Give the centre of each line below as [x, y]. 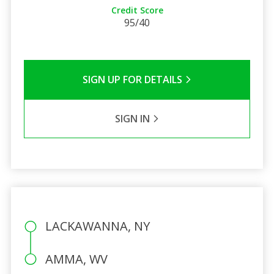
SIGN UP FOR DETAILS [133, 79]
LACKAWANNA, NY [97, 226]
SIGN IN [133, 118]
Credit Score [137, 10]
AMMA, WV [76, 259]
